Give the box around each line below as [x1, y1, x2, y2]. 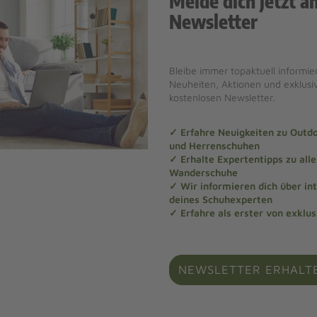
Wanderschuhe [169, 166, 238, 178]
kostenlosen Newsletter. [169, 91, 275, 103]
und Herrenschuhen [169, 139, 260, 151]
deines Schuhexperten [169, 193, 272, 205]
